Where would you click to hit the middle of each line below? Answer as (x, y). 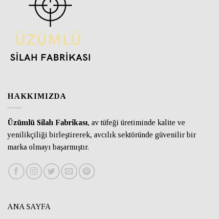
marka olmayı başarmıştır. (48, 147)
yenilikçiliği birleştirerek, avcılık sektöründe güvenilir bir (102, 135)
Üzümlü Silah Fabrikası (47, 123)
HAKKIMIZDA (37, 96)
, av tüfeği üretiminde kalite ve (136, 123)
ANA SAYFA (29, 207)
